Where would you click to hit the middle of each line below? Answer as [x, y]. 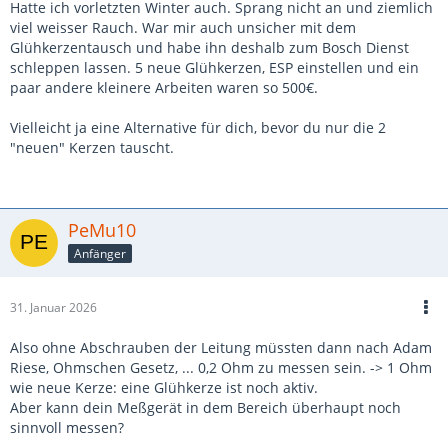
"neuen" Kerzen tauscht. [92, 147]
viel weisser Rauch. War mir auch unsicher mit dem [183, 27]
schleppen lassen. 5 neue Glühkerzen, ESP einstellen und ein [214, 67]
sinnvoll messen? [67, 427]
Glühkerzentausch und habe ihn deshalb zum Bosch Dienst [209, 47]
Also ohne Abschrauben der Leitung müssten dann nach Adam [221, 347]
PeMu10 [102, 230]
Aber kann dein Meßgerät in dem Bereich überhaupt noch [205, 407]
